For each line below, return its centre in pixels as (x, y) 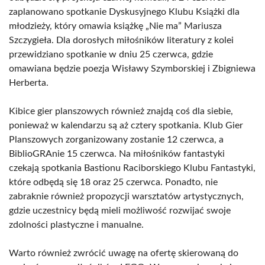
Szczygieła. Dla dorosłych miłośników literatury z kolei (121, 40)
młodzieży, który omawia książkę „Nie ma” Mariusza (115, 26)
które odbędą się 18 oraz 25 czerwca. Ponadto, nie (113, 182)
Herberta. (29, 83)
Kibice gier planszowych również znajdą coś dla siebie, (121, 111)
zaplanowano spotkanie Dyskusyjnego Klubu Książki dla (124, 12)
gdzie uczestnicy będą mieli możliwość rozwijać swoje (120, 211)
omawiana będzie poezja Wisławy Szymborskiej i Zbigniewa (132, 69)
